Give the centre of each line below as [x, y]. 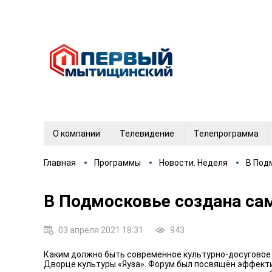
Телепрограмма [226, 134]
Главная [60, 163]
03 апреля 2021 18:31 [101, 230]
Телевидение [147, 134]
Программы [117, 163]
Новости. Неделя [193, 163]
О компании [76, 134]
